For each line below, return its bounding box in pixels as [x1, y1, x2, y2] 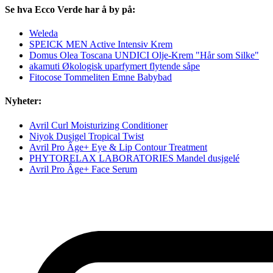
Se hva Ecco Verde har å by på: [5, 4, 135, 15]
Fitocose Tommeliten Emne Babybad [29, 72, 172, 83]
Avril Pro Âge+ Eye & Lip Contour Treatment [29, 141, 207, 152]
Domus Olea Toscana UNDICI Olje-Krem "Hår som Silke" [29, 50, 259, 61]
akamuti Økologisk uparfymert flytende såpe [29, 61, 200, 72]
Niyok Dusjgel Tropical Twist [29, 130, 144, 141]
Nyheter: [5, 96, 41, 107]
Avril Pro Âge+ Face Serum [29, 163, 137, 174]
